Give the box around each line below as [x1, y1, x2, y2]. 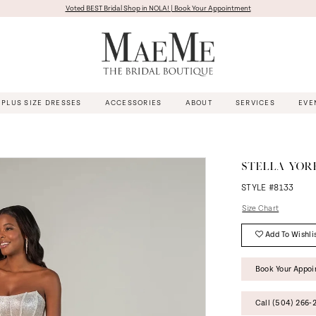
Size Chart [242, 204, 279, 213]
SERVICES [235, 98, 275, 107]
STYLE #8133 [241, 183, 294, 194]
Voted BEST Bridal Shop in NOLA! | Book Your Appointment [65, 4, 251, 13]
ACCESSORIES [104, 98, 162, 107]
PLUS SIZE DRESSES [1, 98, 82, 107]
